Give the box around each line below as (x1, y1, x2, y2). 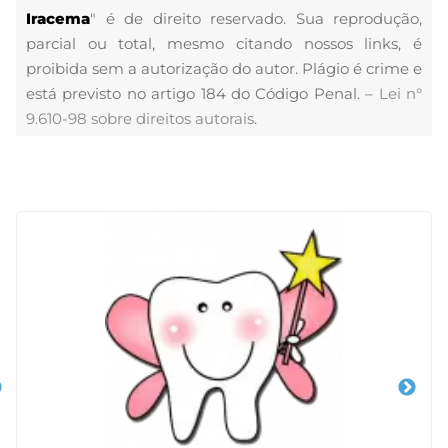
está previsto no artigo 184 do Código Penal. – (26, 84, 379, 103)
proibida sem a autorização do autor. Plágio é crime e (26, 59, 422, 78)
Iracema (26, 9, 90, 28)
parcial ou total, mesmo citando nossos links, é (26, 34, 422, 53)
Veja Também (16, 184, 148, 206)
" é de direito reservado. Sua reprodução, (90, 9, 422, 28)
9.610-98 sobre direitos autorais (26, 109, 254, 128)
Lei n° (378, 84, 423, 103)
